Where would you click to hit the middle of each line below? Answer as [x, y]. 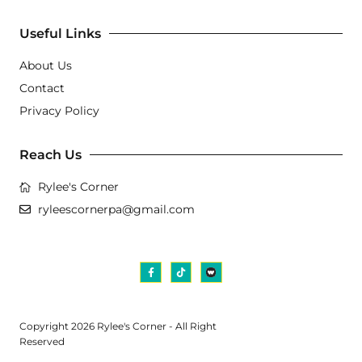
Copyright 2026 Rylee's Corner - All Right [118, 326]
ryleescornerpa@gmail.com [116, 209]
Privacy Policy [59, 110]
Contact [42, 88]
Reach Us [51, 154]
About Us [46, 65]
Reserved [42, 342]
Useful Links [60, 33]
